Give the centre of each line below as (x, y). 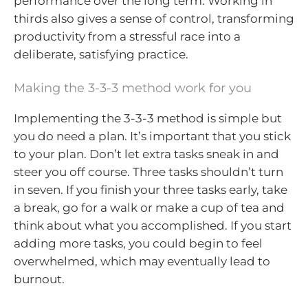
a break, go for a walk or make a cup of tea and (149, 207)
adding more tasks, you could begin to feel (138, 243)
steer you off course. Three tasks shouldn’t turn (148, 172)
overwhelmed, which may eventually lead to (142, 261)
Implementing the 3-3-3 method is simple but (148, 118)
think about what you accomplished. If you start (153, 225)
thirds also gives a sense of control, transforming (154, 19)
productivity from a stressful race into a (127, 37)
